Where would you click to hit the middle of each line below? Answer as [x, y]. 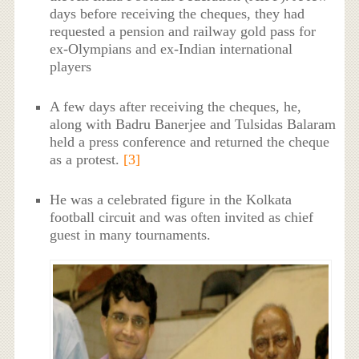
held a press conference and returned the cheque [190, 141]
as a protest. [87, 159]
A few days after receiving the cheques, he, [176, 106]
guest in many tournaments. [131, 235]
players [71, 66]
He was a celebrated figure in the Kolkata [171, 200]
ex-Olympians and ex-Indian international [171, 48]
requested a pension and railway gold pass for [183, 31]
